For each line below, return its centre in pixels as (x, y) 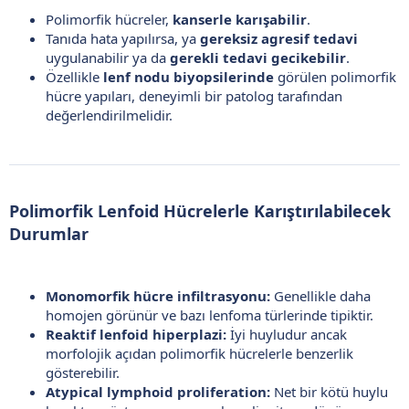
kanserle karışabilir (240, 19)
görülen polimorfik (335, 76)
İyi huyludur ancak (287, 334)
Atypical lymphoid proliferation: (158, 391)
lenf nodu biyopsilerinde (189, 76)
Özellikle (74, 76)
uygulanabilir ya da (108, 57)
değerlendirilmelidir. (109, 115)
